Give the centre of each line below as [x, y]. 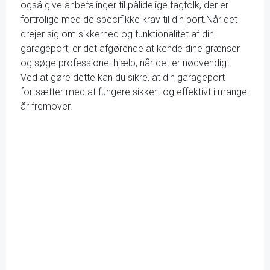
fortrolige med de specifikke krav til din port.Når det [129, 20]
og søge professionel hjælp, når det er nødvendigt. [126, 63]
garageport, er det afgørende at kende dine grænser [130, 49]
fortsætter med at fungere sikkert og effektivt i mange [134, 92]
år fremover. [46, 106]
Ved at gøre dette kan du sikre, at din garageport [123, 77]
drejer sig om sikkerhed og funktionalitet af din [117, 34]
